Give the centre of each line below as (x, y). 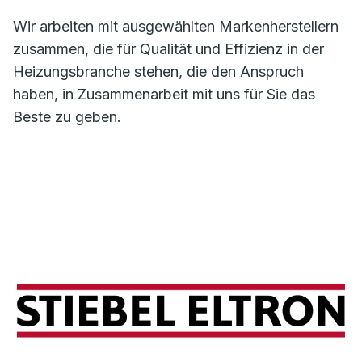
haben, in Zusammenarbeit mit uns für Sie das (164, 95)
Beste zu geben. (67, 117)
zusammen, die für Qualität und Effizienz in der (168, 49)
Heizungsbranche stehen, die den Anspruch (158, 72)
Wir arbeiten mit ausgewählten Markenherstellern (176, 27)
